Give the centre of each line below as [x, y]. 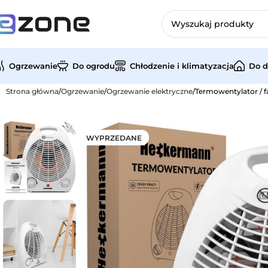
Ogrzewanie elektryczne [150, 91]
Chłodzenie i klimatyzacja [182, 66]
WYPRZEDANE [114, 138]
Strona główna [32, 91]
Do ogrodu [94, 66]
